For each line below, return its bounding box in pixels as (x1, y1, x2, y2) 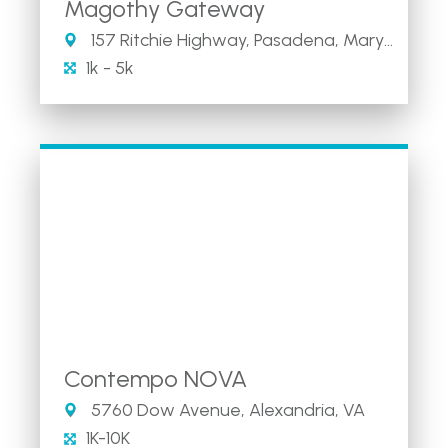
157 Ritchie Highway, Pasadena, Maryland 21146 (87, 28, 384, 51)
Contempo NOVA (64, 364, 247, 393)
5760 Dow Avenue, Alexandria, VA (87, 399, 365, 421)
